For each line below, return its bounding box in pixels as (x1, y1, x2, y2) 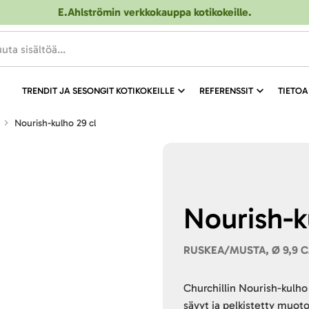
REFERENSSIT (199, 86, 253, 96)
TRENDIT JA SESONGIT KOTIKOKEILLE (21, 86, 175, 96)
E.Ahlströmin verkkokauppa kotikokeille (57, 6, 248, 19)
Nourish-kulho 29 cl (21, 117, 96, 129)
